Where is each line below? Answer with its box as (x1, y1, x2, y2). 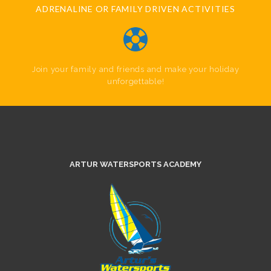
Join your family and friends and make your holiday (31, 64, 240, 74)
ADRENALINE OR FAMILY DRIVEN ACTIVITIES (36, 3, 235, 14)
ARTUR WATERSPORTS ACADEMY (70, 159, 201, 169)
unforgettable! (106, 76, 165, 86)
